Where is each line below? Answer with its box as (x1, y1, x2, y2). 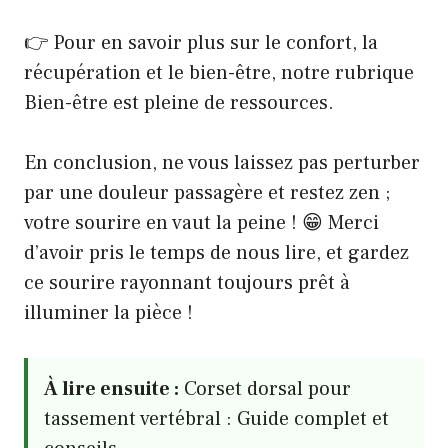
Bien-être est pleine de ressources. (24, 90, 334, 116)
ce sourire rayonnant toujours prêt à (24, 270, 350, 296)
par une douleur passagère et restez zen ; (24, 180, 390, 206)
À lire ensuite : (44, 376, 179, 402)
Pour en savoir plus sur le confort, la (53, 30, 378, 56)
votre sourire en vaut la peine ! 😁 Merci (24, 210, 379, 236)
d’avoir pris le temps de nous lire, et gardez (24, 240, 409, 266)
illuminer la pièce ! (24, 300, 193, 326)
